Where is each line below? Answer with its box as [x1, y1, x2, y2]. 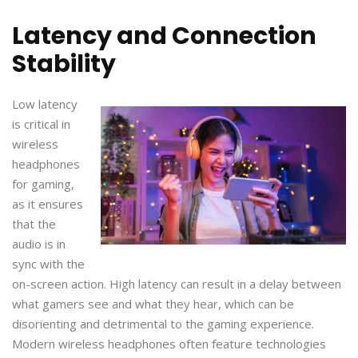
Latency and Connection [12, 18, 316, 53]
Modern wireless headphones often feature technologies [12, 335, 326, 352]
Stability [12, 46, 116, 81]
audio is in [12, 235, 66, 252]
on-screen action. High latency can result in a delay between [12, 275, 341, 292]
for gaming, [12, 175, 74, 192]
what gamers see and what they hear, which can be [12, 295, 294, 312]
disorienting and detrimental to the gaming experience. [12, 315, 314, 332]
